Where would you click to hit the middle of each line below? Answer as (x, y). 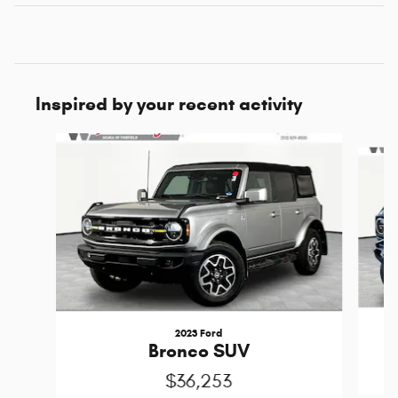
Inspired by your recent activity (169, 104)
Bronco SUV (199, 351)
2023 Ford (199, 333)
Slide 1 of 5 (43, 142)
